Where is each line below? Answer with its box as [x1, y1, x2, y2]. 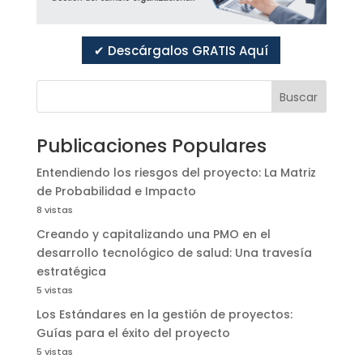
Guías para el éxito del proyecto [36, 325, 230, 342]
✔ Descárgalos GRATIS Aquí [94, 41, 269, 59]
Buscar [280, 88, 318, 105]
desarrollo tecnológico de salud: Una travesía [36, 245, 312, 262]
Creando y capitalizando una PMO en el [36, 226, 271, 243]
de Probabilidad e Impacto [36, 183, 196, 200]
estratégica [36, 263, 106, 280]
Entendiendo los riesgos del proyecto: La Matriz [36, 164, 316, 181]
